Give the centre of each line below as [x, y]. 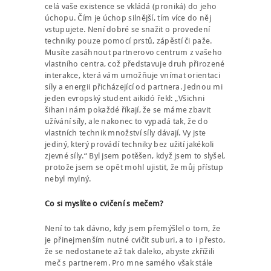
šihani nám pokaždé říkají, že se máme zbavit [128, 109]
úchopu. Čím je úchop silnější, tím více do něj [128, 18]
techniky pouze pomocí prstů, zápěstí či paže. [129, 41]
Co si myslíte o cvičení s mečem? [104, 203]
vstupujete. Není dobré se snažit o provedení [128, 29]
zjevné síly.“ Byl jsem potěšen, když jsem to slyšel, [135, 155]
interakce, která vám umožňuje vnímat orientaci [132, 75]
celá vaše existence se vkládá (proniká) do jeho [131, 6]
